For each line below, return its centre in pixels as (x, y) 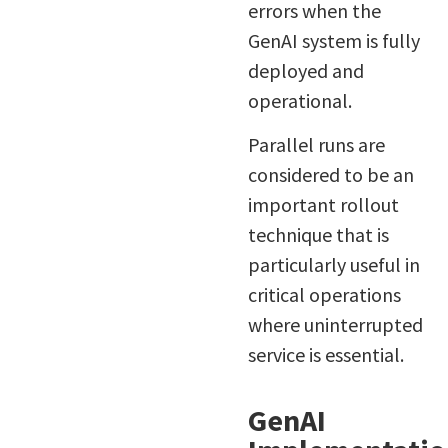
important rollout (323, 205)
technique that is (318, 235)
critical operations (324, 295)
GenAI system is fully (333, 40)
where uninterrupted (335, 325)
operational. (299, 100)
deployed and (305, 70)
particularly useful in (333, 265)
